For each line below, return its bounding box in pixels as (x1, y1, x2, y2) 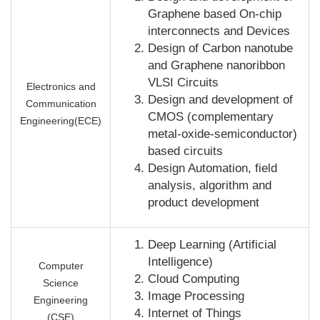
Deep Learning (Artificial (148, 238, 276, 252)
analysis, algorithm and (148, 179, 271, 193)
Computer (38, 260, 84, 272)
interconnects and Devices (148, 24, 290, 39)
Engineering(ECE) (20, 115, 101, 127)
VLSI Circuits (148, 76, 219, 90)
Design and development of (148, 93, 293, 107)
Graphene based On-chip (148, 7, 281, 21)
